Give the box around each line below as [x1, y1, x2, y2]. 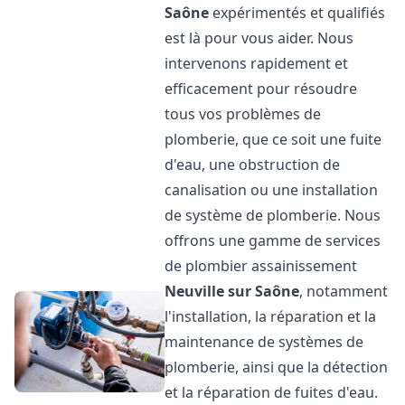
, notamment [299, 281, 389, 301]
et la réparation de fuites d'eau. [165, 382, 379, 402]
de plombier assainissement [165, 256, 358, 276]
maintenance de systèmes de [165, 332, 364, 352]
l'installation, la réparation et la [165, 306, 377, 326]
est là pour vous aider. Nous [165, 28, 354, 48]
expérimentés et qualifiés [209, 3, 386, 23]
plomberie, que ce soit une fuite [165, 129, 382, 149]
